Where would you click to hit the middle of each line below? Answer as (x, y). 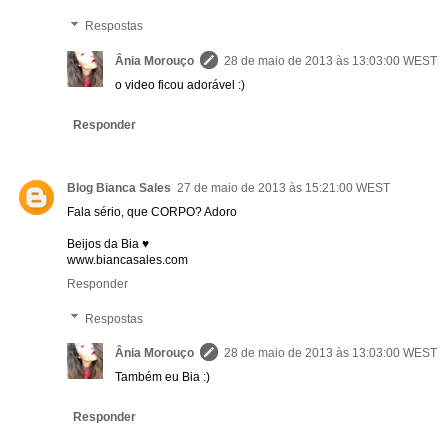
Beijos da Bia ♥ (108, 243)
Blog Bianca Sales (119, 187)
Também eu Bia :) (162, 376)
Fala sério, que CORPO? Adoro (152, 211)
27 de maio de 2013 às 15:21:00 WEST (283, 187)
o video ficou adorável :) (180, 84)
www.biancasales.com (127, 259)
